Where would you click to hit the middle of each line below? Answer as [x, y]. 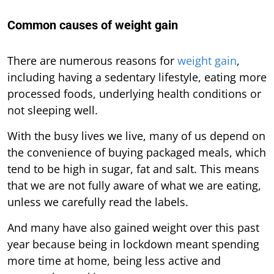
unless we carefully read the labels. [98, 202]
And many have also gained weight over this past [133, 227]
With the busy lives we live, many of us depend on [136, 135]
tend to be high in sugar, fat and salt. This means [133, 168]
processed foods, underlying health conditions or [134, 93]
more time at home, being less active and [114, 260]
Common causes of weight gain [93, 25]
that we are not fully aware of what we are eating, [134, 185]
